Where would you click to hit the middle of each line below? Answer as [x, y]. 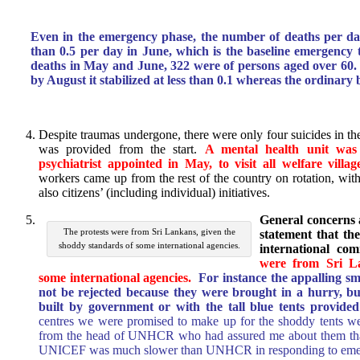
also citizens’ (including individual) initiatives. [154, 193]
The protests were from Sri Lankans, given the [149, 232]
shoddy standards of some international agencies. [149, 245]
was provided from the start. [122, 149]
